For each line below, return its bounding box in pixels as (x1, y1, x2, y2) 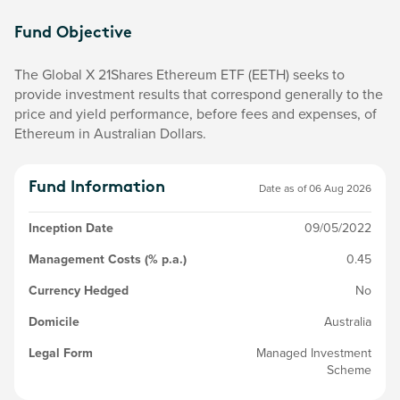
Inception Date (29, 219, 113, 237)
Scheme (327, 361, 371, 379)
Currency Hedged (29, 281, 129, 299)
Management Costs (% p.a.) (29, 250, 187, 268)
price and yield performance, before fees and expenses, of (14, 104, 377, 123)
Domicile (29, 312, 79, 330)
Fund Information (29, 179, 165, 196)
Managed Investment (256, 344, 371, 362)
